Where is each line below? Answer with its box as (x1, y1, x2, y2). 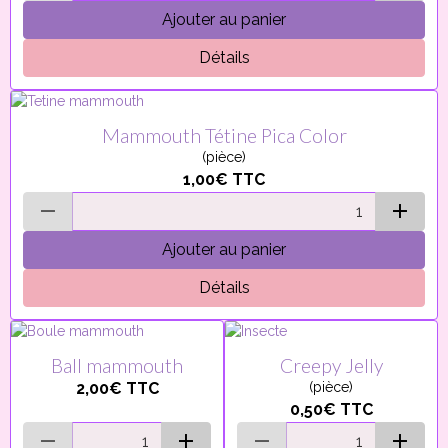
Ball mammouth (51, 354, 183, 377)
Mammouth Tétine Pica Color (101, 124, 347, 147)
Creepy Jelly (279, 354, 383, 377)
